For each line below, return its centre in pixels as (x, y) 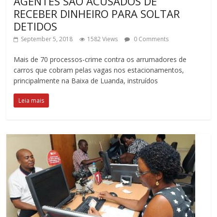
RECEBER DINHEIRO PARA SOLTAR (97, 13)
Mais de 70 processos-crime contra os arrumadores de (100, 59)
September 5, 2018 (47, 39)
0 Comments (151, 39)
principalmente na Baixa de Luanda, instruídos (86, 80)
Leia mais (31, 100)
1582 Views (103, 39)
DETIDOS (36, 26)
